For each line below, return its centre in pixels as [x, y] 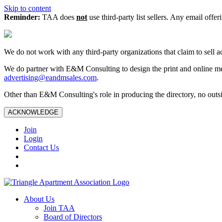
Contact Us [41, 147]
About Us [39, 199]
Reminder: [22, 17]
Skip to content [28, 8]
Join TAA [59, 208]
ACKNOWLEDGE [33, 112]
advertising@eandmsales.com [50, 78]
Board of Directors [73, 217]
